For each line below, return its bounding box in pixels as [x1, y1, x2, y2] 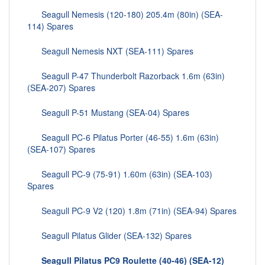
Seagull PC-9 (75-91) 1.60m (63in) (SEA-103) [27, 168, 212, 180]
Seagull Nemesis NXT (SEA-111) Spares [27, 45, 193, 57]
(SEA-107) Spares [27, 143, 95, 156]
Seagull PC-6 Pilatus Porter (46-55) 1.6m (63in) [27, 131, 219, 144]
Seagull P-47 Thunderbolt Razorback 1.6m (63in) [27, 70, 225, 82]
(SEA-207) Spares [27, 82, 95, 94]
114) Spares [27, 20, 73, 33]
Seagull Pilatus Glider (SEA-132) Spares [27, 230, 192, 242]
